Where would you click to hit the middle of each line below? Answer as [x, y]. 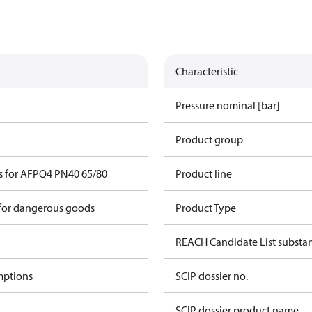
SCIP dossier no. [212, 276]
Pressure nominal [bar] [228, 105]
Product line [204, 173]
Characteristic [207, 71]
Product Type [206, 208]
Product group [209, 139]
